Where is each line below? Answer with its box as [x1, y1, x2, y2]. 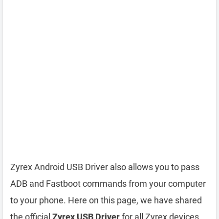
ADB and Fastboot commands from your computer [10, 178, 206, 189]
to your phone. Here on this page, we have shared [10, 195, 202, 205]
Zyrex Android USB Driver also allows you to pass [10, 162, 199, 172]
